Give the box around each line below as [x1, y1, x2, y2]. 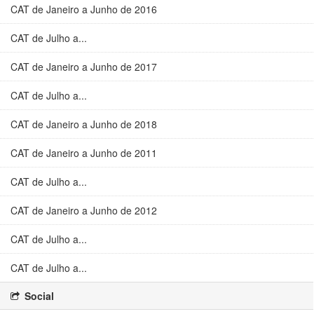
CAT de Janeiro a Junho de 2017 [11, 60, 157, 74]
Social [22, 289, 54, 303]
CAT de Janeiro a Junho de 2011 [11, 146, 157, 160]
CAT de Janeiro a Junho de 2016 [11, 2, 157, 16]
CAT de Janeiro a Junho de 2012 [11, 203, 157, 217]
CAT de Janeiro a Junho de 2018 [11, 117, 157, 131]
